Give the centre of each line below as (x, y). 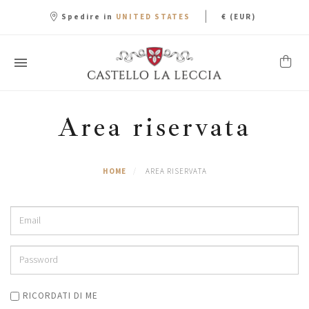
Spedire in (87, 17)
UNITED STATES (153, 17)
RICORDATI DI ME (60, 296)
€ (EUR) (238, 17)
